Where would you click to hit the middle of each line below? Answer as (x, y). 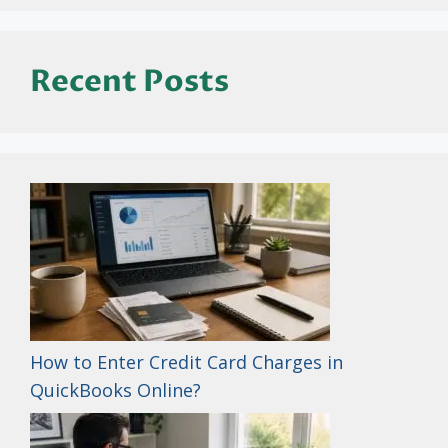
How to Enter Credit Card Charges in (186, 361)
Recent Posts (129, 81)
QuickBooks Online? (115, 389)
